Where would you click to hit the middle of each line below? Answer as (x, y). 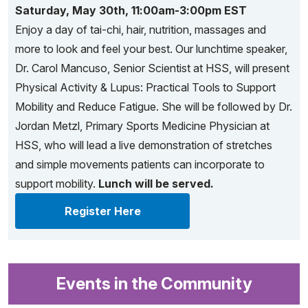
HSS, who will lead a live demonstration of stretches (144, 145)
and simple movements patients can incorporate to (140, 164)
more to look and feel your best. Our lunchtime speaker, (151, 49)
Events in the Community (154, 284)
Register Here (102, 211)
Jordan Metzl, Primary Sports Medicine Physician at (142, 126)
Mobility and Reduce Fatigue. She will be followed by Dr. (154, 107)
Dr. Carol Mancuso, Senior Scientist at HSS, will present (152, 68)
